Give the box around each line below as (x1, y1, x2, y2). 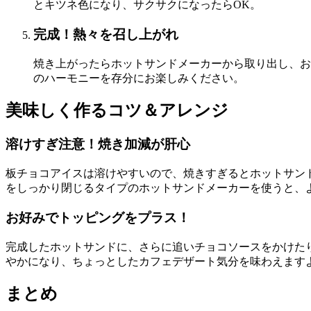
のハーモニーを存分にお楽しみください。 (33, 72, 244, 84)
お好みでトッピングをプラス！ (6, 210, 190, 225)
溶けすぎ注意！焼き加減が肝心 (6, 137, 190, 152)
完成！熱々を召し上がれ (33, 26, 178, 42)
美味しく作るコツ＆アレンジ (6, 101, 228, 120)
